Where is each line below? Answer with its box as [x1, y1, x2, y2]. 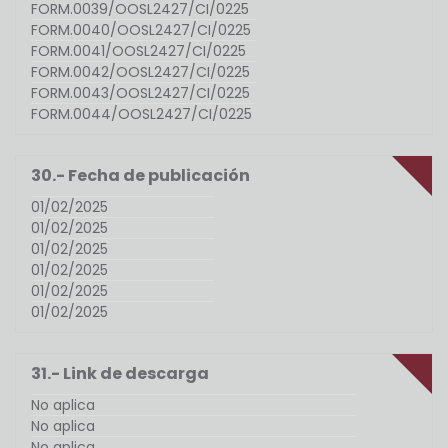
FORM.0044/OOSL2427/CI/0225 [31, 104, 252, 125]
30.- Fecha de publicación [31, 164, 250, 188]
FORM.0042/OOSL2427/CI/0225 [31, 62, 250, 83]
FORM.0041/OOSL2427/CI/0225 [31, 41, 246, 62]
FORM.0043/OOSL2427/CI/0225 [31, 83, 250, 104]
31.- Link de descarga [31, 362, 209, 386]
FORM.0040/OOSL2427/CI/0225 [31, 20, 251, 41]
